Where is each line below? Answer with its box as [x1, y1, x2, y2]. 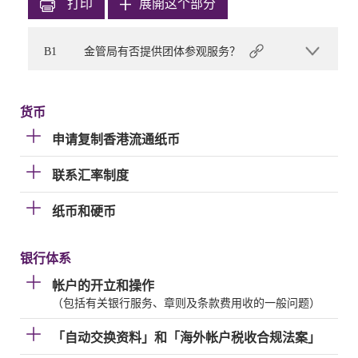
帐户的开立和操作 [52, 279, 154, 292]
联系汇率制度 [52, 169, 129, 182]
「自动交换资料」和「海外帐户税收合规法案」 [52, 331, 320, 344]
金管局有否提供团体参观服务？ [84, 46, 241, 58]
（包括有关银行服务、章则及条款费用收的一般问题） [52, 297, 320, 309]
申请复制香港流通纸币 [52, 133, 180, 146]
